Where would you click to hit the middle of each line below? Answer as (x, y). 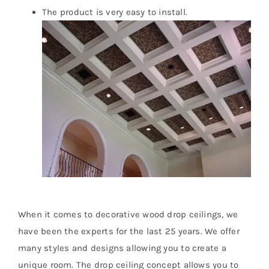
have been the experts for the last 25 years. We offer (129, 231)
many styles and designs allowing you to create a (122, 248)
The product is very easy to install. (115, 12)
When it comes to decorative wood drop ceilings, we (128, 215)
